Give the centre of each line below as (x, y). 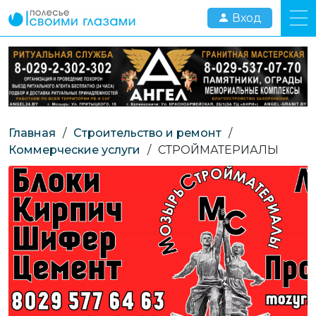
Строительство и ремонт (147, 133)
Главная (32, 133)
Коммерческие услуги (74, 150)
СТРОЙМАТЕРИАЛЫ (218, 150)
